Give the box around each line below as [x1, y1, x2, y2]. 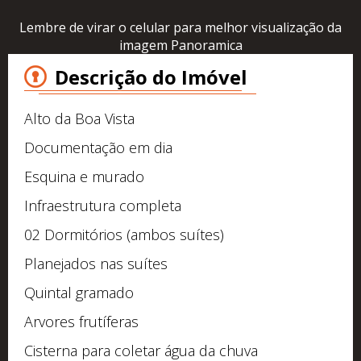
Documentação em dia [24, 137, 172, 157]
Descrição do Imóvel [55, 63, 247, 90]
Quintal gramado [24, 282, 134, 302]
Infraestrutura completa [24, 195, 181, 215]
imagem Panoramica [118, 35, 243, 54]
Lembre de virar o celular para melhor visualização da [19, 18, 342, 36]
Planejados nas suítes [24, 253, 168, 273]
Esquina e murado [24, 166, 144, 186]
